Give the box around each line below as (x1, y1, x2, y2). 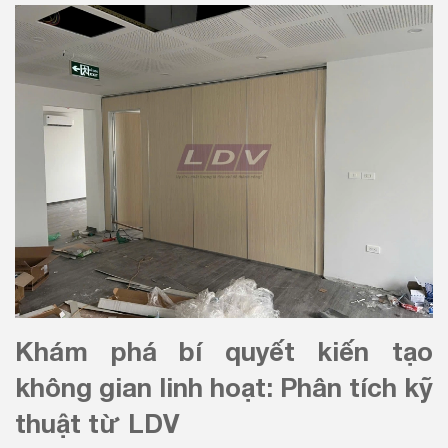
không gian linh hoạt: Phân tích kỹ (15, 372, 433, 403)
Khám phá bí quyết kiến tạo (15, 336, 433, 367)
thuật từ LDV (15, 408, 179, 439)
